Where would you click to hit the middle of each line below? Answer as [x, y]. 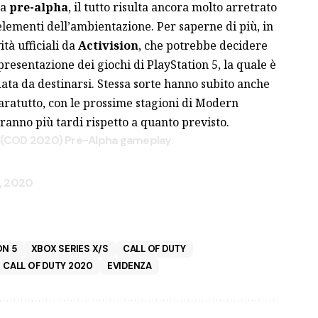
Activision [108, 45]
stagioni [157, 103]
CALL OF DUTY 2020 [48, 265]
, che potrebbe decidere [203, 45]
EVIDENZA [129, 265]
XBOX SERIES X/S [70, 248]
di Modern [208, 103]
